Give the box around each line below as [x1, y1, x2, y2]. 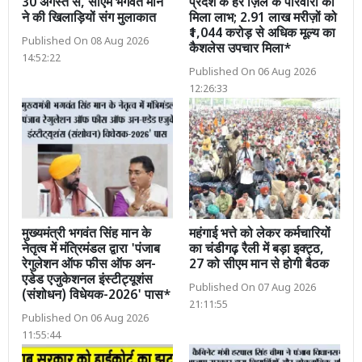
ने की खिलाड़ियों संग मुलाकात [22, 10, 156, 27]
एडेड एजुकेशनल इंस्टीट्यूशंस [22, 271, 153, 289]
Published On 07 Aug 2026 [189, 281, 316, 295]
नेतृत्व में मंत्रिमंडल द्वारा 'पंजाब [22, 241, 160, 259]
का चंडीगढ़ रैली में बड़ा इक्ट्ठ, [189, 241, 324, 259]
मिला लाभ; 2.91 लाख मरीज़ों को [189, 10, 337, 27]
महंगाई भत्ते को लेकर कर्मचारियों [189, 225, 330, 243]
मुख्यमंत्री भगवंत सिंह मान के [22, 225, 151, 243]
